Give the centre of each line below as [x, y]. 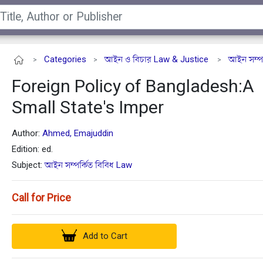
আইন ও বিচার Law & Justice [156, 59]
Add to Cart [105, 236]
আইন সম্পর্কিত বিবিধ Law [88, 165]
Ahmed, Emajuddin [78, 134]
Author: [27, 134]
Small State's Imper [88, 107]
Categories [65, 59]
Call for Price [41, 198]
